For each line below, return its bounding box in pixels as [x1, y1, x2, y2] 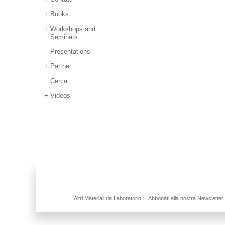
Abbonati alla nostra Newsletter [148, 195, 223, 202]
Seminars [50, 33, 78, 41]
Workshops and [50, 25, 96, 33]
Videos [50, 91, 71, 99]
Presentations [50, 47, 91, 55]
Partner [50, 62, 72, 70]
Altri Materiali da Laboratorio [74, 195, 141, 202]
